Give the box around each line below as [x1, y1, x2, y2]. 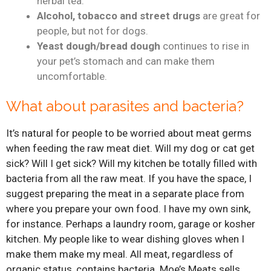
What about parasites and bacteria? [6, 97, 244, 116]
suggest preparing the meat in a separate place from [6, 188, 244, 200]
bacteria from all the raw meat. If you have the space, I [6, 172, 252, 185]
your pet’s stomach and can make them [37, 54, 215, 67]
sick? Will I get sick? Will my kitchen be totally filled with [6, 157, 257, 170]
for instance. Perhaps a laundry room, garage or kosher [6, 218, 255, 230]
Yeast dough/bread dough [37, 39, 160, 52]
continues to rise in [160, 39, 249, 52]
